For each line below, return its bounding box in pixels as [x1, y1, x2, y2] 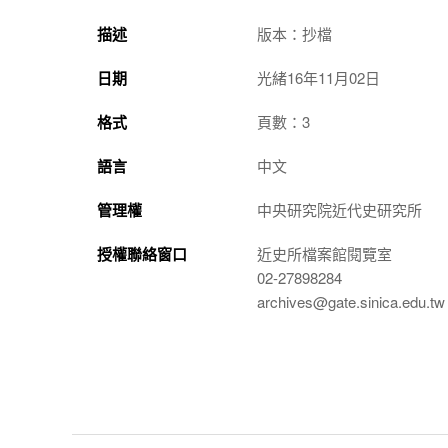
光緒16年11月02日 [257, 67, 380, 88]
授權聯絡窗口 [97, 243, 187, 265]
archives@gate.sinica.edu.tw [257, 291, 445, 312]
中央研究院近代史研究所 [257, 199, 422, 220]
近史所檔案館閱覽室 [257, 243, 392, 264]
